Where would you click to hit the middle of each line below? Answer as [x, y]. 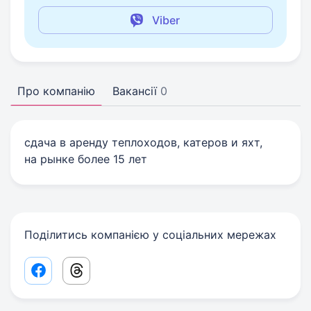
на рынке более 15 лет [86, 159]
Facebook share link [90, 275]
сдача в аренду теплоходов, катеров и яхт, [143, 142]
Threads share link [124, 275]
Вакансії [135, 91]
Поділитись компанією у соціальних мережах [150, 235]
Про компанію [56, 91]
